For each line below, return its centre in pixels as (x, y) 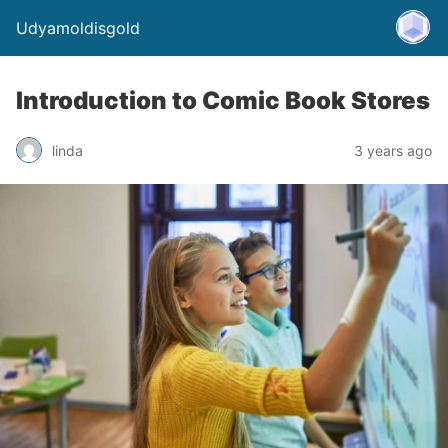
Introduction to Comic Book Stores (223, 100)
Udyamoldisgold (78, 28)
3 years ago (393, 150)
